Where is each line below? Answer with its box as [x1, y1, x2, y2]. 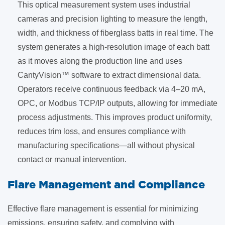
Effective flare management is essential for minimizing [8, 204, 198, 213]
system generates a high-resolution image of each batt [18, 43, 209, 51]
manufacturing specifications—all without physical [18, 141, 195, 150]
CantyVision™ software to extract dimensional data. [18, 71, 201, 79]
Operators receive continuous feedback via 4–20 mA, [18, 85, 205, 93]
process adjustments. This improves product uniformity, [18, 113, 212, 122]
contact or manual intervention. [18, 155, 127, 164]
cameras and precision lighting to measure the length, [18, 15, 207, 23]
